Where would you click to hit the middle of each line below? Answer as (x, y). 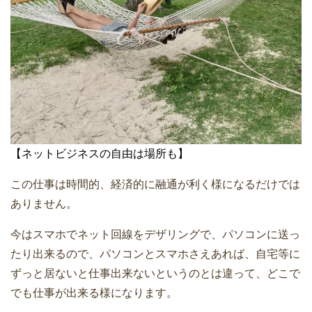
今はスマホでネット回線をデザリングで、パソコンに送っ (155, 235)
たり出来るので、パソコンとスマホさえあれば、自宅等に (155, 254)
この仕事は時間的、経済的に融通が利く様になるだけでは (155, 185)
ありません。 (44, 204)
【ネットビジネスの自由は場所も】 (100, 154)
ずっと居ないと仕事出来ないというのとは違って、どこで (155, 274)
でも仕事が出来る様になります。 (94, 293)
